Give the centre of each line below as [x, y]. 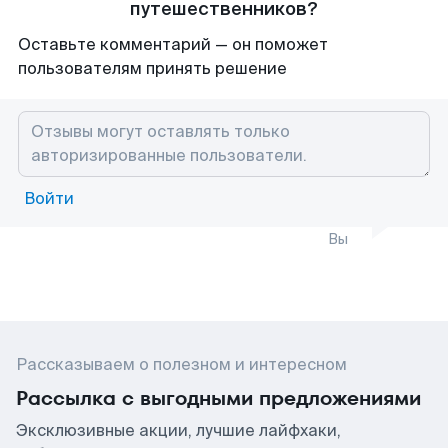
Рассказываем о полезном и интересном [181, 364]
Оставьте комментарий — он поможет [173, 44]
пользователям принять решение [152, 68]
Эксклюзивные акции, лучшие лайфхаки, [178, 430]
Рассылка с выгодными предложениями [218, 398]
